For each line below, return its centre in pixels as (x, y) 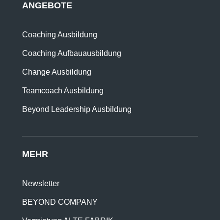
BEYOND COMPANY (60, 202)
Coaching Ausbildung (59, 35)
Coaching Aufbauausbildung (71, 53)
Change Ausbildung (56, 72)
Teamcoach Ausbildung (63, 91)
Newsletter (41, 183)
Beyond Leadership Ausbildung (77, 109)
